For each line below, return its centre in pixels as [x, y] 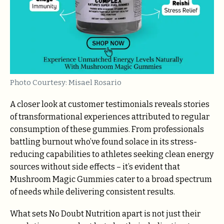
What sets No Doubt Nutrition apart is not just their [105, 214]
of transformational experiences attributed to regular [110, 117]
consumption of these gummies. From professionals [107, 129]
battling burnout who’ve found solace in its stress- [103, 142]
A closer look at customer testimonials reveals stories [110, 104]
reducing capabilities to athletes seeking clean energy [112, 154]
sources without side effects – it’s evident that [95, 167]
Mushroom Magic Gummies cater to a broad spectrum [111, 179]
